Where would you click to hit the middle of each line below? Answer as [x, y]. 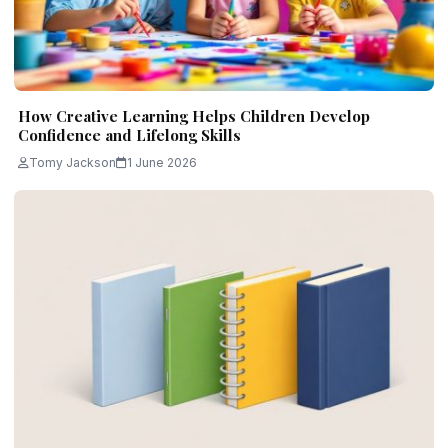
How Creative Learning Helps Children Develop [194, 116]
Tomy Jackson [72, 163]
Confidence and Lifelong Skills [129, 135]
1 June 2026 [162, 163]
